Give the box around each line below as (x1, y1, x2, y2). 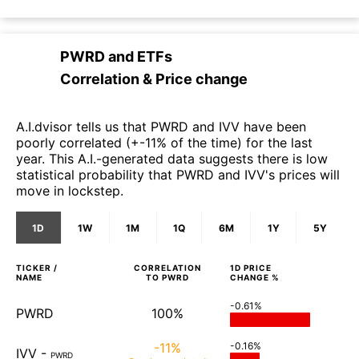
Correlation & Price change (60, 71, 248, 88)
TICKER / (16, 263, 58, 273)
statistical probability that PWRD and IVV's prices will (16, 167, 340, 184)
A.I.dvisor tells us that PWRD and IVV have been (16, 119, 306, 135)
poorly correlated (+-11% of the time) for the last (16, 135, 313, 151)
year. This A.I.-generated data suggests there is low (16, 151, 328, 167)
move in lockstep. (16, 183, 123, 200)
